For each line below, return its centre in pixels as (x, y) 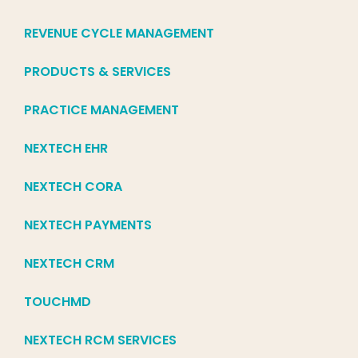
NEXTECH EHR (66, 149)
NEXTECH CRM (69, 264)
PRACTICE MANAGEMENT (101, 110)
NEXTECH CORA (73, 187)
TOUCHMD (58, 302)
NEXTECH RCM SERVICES (100, 340)
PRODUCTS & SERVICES (97, 72)
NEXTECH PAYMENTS (88, 225)
